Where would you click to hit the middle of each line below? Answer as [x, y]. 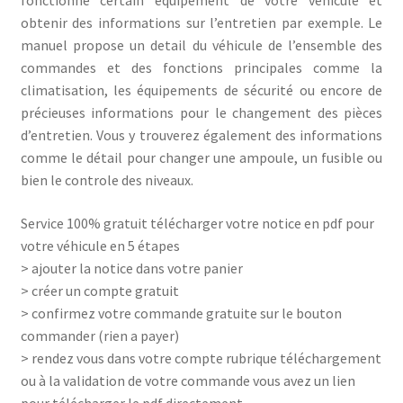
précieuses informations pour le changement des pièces [201, 113]
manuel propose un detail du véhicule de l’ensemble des [201, 45]
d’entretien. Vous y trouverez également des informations [201, 135]
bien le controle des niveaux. [107, 180]
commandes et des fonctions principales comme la [201, 68]
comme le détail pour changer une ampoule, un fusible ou [201, 158]
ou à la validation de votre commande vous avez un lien [188, 381]
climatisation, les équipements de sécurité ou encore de [201, 90]
